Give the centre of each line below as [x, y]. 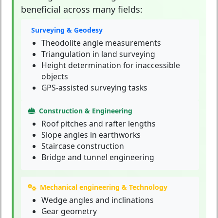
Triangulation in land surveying [98, 54]
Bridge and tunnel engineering [98, 157]
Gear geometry [69, 211]
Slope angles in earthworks [91, 135]
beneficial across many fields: [82, 9]
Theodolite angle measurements [101, 43]
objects [55, 77]
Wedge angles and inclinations [98, 200]
